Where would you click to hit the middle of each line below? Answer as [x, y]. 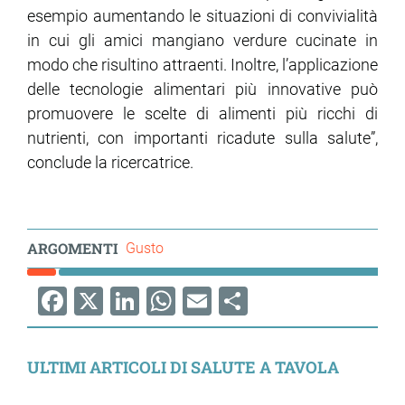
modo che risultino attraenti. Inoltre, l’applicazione [202, 64]
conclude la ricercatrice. [110, 162]
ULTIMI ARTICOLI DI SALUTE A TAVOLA [183, 367]
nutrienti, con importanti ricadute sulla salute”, [202, 137]
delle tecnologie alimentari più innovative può [202, 89]
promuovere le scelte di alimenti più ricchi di [202, 113]
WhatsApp [212, 330]
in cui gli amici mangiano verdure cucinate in [202, 40]
